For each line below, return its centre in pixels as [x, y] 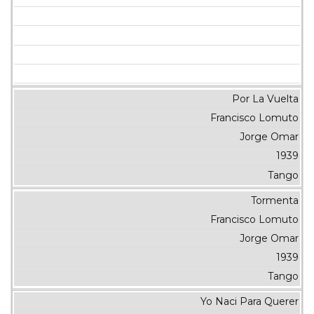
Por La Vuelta [265, 98]
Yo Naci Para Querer [249, 302]
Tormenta [274, 200]
